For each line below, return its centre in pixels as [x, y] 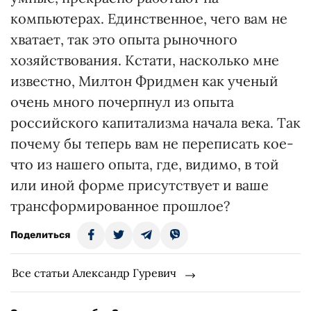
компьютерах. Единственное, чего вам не [149, 18]
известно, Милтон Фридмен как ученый [144, 81]
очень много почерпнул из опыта [122, 102]
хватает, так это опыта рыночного [124, 39]
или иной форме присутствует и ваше [140, 185]
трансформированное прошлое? [120, 206]
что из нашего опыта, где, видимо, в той [145, 164]
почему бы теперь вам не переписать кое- [152, 143]
